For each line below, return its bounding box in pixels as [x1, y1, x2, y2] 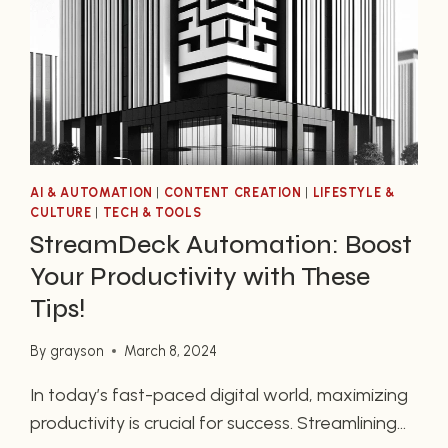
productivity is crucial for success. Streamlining [30, 411, 398, 434]
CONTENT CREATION [163, 185, 302, 201]
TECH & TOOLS [102, 205, 202, 221]
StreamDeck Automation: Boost [30, 230, 413, 261]
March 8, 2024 [123, 341, 217, 360]
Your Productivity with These [30, 262, 371, 293]
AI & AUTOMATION [30, 185, 153, 201]
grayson [49, 341, 104, 360]
